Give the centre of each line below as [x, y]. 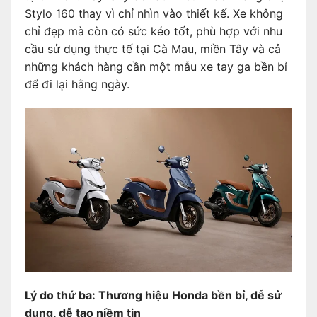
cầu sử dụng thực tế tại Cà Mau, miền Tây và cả [153, 49]
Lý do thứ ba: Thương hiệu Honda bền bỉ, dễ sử [153, 295]
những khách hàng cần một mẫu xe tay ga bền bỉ [156, 67]
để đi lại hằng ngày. [77, 85]
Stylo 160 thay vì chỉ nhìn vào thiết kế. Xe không [154, 14]
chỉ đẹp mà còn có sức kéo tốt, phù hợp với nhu [154, 31]
